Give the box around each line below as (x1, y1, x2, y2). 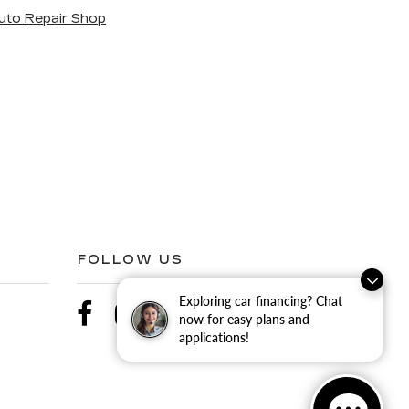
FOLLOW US (77, 251, 184, 267)
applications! (179, 330, 249, 345)
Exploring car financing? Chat (179, 293, 342, 309)
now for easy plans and (179, 311, 309, 327)
